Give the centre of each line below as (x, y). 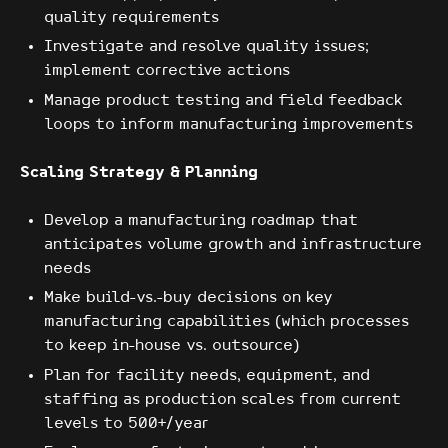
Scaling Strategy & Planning (139, 172)
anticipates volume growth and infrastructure (233, 244)
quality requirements (131, 17)
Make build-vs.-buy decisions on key (188, 298)
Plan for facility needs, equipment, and (207, 375)
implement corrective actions (167, 71)
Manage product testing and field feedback (223, 100)
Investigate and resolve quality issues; (206, 47)
